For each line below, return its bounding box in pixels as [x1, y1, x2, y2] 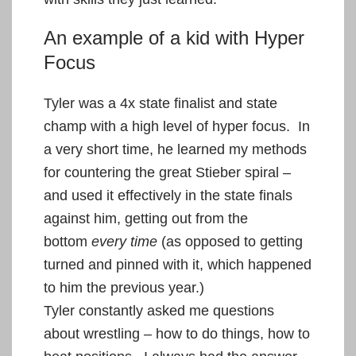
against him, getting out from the [44, 210, 248, 226]
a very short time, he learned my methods [44, 141, 307, 157]
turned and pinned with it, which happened [44, 256, 311, 273]
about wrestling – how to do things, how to [44, 325, 310, 342]
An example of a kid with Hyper [44, 26, 304, 48]
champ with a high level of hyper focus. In [44, 118, 310, 134]
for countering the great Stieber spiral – [44, 164, 291, 180]
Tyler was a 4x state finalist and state [44, 95, 277, 111]
